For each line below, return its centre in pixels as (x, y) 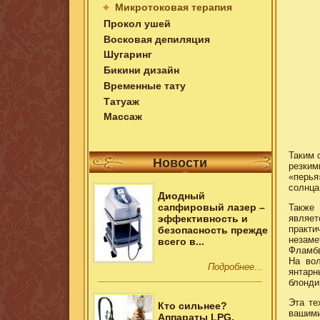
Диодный (181, 196)
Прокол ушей (137, 23)
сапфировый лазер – (211, 207)
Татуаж (122, 101)
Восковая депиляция (157, 39)
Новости (180, 163)
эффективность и (202, 219)
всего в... (181, 242)
